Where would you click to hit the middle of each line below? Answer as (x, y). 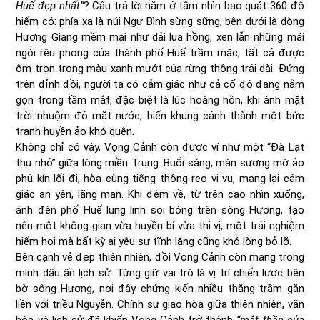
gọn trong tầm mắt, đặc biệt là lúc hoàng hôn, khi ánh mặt (160, 100)
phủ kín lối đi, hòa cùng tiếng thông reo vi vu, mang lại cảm (160, 178)
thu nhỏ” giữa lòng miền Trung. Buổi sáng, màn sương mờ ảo (160, 162)
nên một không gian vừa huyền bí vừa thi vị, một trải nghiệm (160, 225)
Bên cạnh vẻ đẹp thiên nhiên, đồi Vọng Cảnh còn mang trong (160, 257)
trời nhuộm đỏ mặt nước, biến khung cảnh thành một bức (160, 115)
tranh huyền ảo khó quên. (75, 131)
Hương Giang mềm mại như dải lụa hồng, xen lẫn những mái (160, 37)
